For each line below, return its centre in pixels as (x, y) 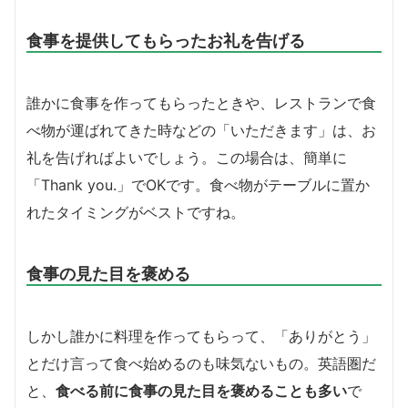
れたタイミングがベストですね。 (136, 212)
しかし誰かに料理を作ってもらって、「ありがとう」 (201, 336)
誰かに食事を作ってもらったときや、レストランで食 (201, 102)
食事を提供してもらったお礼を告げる (166, 40)
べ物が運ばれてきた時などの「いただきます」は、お (201, 130)
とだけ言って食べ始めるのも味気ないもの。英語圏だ (201, 363)
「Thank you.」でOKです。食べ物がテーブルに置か (198, 184)
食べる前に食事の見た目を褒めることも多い (201, 390)
